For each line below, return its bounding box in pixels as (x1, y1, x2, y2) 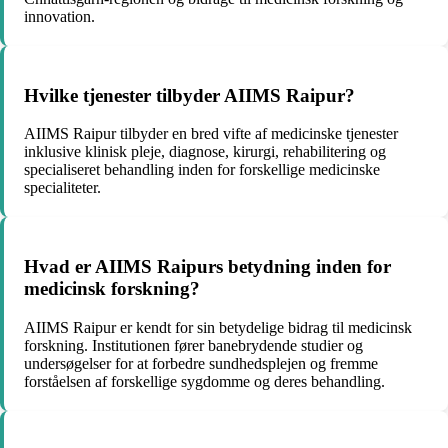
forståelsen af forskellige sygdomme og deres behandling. (24, 372, 385, 390)
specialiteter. (24, 179, 101, 197)
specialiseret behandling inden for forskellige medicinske (24, 161, 380, 179)
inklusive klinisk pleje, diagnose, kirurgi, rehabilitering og (24, 143, 386, 161)
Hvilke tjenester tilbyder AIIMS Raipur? (24, 84, 355, 106)
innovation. (24, 8, 95, 25)
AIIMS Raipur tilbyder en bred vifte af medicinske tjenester (24, 125, 398, 143)
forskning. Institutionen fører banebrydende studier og (24, 336, 363, 354)
